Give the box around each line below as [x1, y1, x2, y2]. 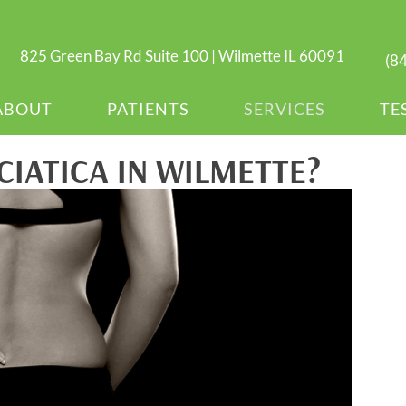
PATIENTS [106, 99, 189, 119]
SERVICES [243, 99, 325, 119]
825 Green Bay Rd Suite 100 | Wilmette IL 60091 [20, 46, 345, 65]
